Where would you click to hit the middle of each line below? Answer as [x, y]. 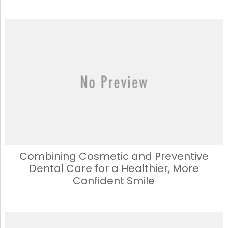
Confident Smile [114, 180]
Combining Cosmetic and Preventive [114, 156]
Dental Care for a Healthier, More [114, 168]
